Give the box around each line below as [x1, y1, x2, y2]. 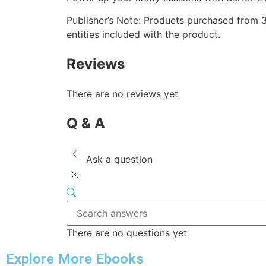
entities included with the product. [66, 28, 220, 41]
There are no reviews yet [66, 88, 178, 100]
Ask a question [86, 153, 153, 165]
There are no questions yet [66, 226, 187, 239]
